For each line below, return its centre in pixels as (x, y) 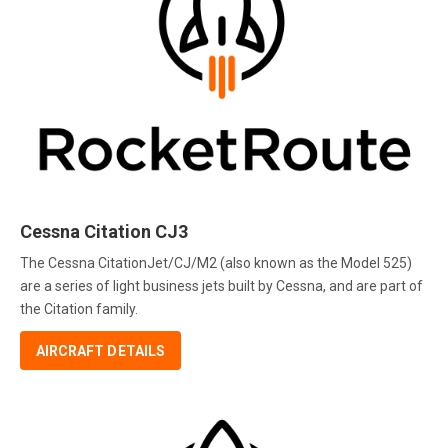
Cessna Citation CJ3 (104, 232)
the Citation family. (79, 308)
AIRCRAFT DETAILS (100, 350)
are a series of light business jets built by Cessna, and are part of (221, 285)
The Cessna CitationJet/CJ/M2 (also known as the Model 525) (216, 262)
